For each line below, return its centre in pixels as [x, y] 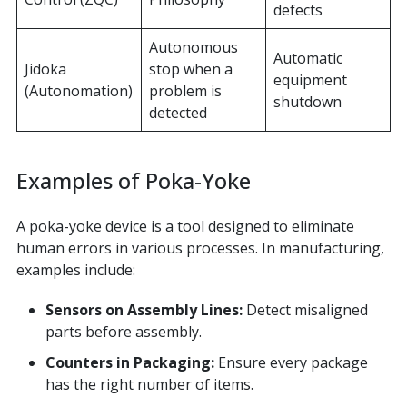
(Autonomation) [78, 91]
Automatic [308, 59]
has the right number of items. [149, 385]
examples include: [75, 270]
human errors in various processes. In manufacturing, [200, 248]
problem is [185, 91]
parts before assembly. [123, 332]
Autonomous [193, 48]
